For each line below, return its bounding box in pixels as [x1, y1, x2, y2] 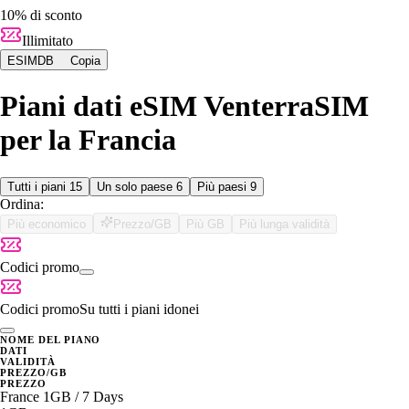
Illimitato [22, 32, 73, 48]
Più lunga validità [239, 216, 330, 231]
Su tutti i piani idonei [79, 300, 199, 317]
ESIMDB [7, 53, 54, 68]
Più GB [186, 216, 225, 231]
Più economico [7, 216, 86, 231]
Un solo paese [97, 179, 176, 194]
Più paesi [197, 179, 250, 194]
